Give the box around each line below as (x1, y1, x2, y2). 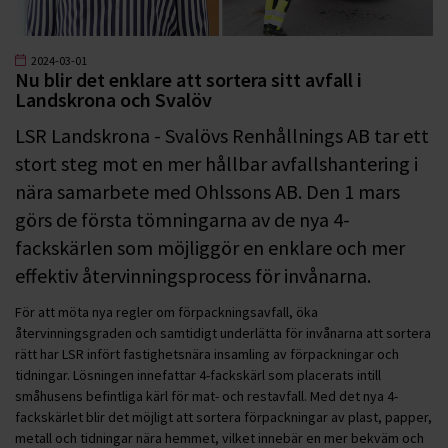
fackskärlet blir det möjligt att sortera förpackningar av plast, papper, (15, 407, 432, 426)
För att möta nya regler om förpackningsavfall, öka (15, 302, 318, 321)
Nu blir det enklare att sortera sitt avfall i (15, 66, 362, 92)
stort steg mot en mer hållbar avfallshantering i (15, 150, 418, 176)
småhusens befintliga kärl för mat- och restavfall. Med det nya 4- (15, 386, 398, 405)
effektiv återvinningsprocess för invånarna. (15, 262, 371, 288)
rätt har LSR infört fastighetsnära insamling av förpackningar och (15, 344, 399, 363)
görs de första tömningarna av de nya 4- (15, 206, 350, 232)
